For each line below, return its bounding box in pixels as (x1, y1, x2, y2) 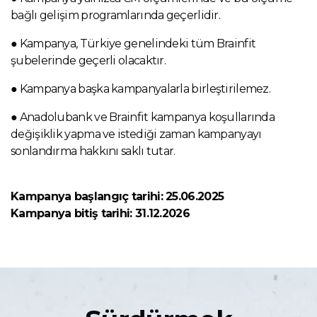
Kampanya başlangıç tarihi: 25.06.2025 (11, 190, 224, 204)
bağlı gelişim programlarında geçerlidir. (11, 8, 220, 23)
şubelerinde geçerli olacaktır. (11, 54, 166, 68)
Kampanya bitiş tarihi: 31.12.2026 (11, 207, 190, 221)
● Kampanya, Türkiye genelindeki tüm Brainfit (11, 37, 256, 51)
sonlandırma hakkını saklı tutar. (11, 144, 175, 158)
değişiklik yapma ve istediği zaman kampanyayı (11, 127, 262, 142)
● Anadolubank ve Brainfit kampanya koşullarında (11, 110, 275, 125)
